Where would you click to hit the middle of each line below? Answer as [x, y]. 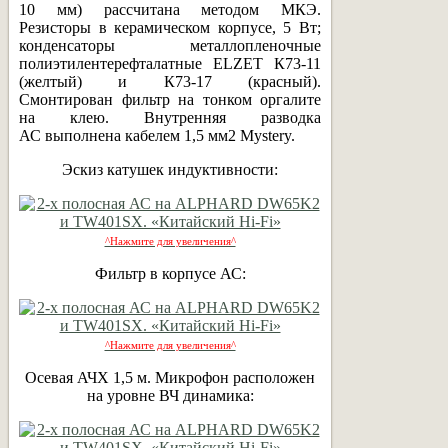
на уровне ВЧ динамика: [170, 395]
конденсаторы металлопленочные [170, 45]
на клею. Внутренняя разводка [170, 117]
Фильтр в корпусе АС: [170, 273]
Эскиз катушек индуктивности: [170, 169]
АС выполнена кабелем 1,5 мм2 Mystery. [157, 135]
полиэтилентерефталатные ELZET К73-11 [170, 63]
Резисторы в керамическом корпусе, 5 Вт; [170, 27]
